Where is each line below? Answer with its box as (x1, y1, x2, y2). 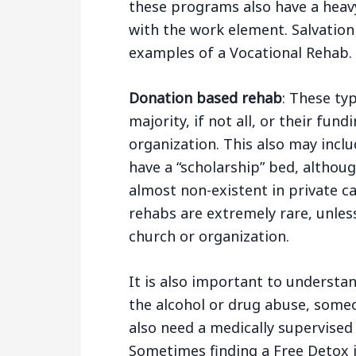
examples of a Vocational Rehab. (129, 43, 352, 62)
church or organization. (129, 226, 289, 246)
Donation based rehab (129, 88, 282, 107)
